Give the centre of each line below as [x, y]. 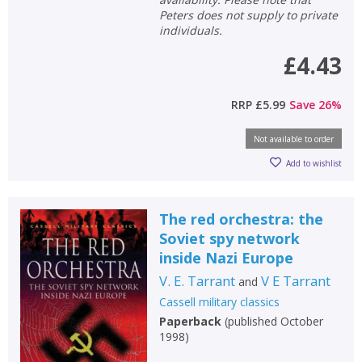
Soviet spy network [229, 238]
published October [275, 321]
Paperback [190, 321]
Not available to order [294, 139]
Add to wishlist [314, 163]
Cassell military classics [219, 302]
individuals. [190, 30]
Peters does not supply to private [248, 15]
